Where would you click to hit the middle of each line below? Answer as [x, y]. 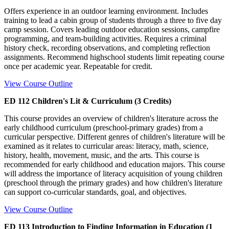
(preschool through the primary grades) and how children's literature [113, 182]
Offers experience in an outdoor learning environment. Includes [106, 11]
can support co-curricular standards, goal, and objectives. [95, 192]
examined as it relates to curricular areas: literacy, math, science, [106, 146]
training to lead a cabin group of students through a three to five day [113, 20]
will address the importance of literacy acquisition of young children [113, 173]
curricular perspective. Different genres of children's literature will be [114, 136]
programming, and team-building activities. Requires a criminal [105, 38]
